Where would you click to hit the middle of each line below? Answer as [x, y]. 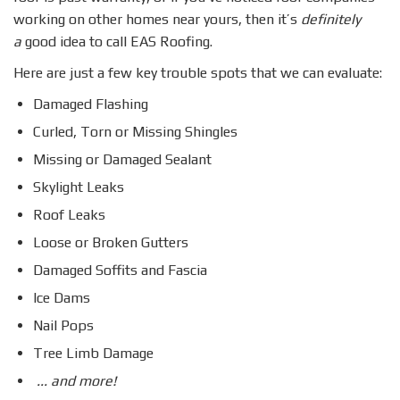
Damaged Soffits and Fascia [120, 271]
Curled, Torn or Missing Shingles [135, 132]
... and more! [76, 381]
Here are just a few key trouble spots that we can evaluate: [198, 73]
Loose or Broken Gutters [111, 243]
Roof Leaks [69, 215]
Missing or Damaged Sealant [122, 160]
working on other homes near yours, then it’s [157, 20]
